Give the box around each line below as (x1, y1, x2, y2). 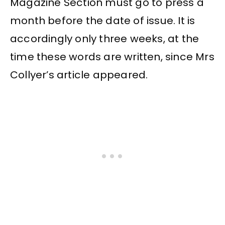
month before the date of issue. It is (10, 13, 195, 28)
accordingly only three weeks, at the (10, 31, 199, 46)
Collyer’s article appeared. (10, 67, 148, 82)
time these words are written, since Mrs (10, 49, 214, 64)
